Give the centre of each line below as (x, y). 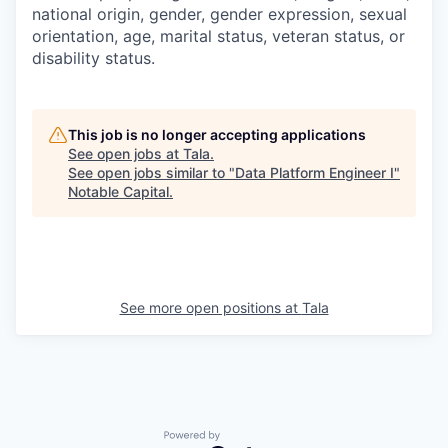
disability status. (93, 57)
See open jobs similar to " (151, 172)
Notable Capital (118, 191)
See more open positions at (210, 307)
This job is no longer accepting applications (217, 134)
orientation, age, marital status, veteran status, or (218, 35)
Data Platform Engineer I (314, 172)
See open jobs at (125, 153)
